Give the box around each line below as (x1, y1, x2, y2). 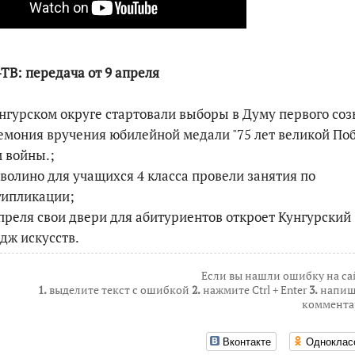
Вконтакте (223, 334, 271, 349)
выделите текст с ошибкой (47, 281, 192, 297)
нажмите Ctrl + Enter (200, 281, 309, 297)
